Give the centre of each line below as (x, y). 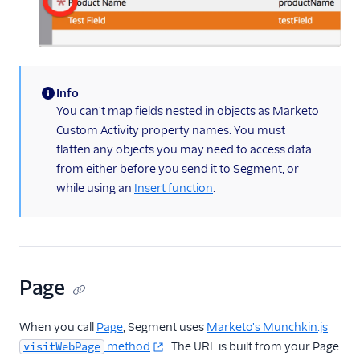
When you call (58, 327)
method (127, 346)
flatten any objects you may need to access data (184, 149)
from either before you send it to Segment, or (178, 168)
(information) (75, 107)
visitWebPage (62, 346)
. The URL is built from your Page (253, 346)
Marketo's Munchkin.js (267, 327)
